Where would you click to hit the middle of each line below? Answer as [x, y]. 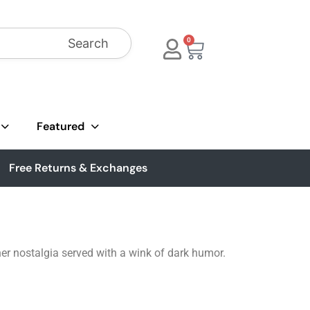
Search [88, 43]
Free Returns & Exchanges [79, 168]
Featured [61, 126]
